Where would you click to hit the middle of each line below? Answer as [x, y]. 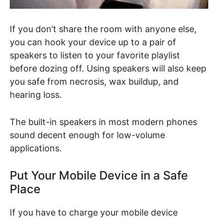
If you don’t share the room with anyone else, [103, 29]
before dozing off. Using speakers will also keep [108, 69]
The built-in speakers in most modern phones [103, 122]
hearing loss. [36, 95]
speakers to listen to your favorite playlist [95, 55]
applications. [37, 148]
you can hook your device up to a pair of [93, 42]
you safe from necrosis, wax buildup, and [94, 82]
